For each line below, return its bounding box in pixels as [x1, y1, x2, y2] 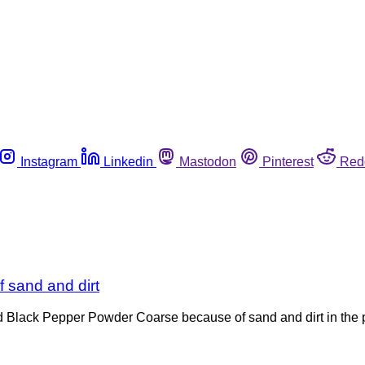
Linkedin [103, 154, 153, 169]
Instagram [20, 154, 77, 169]
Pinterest [262, 154, 314, 169]
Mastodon [179, 154, 236, 169]
